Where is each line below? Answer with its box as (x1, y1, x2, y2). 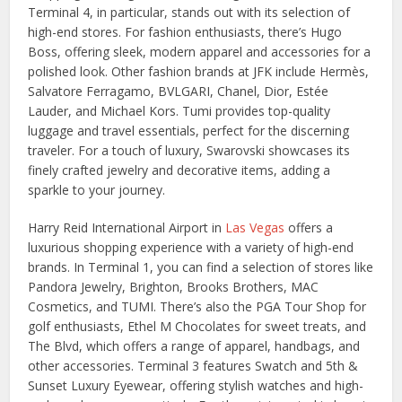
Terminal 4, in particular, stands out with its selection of (28, 4, 351, 22)
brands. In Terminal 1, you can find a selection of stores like (28, 258, 374, 276)
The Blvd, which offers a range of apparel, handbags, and (28, 337, 361, 355)
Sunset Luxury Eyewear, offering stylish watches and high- (28, 377, 364, 395)
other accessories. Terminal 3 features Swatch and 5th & (28, 357, 359, 375)
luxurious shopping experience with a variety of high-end (28, 239, 354, 257)
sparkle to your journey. (28, 181, 166, 199)
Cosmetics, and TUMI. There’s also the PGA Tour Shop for (28, 298, 367, 316)
